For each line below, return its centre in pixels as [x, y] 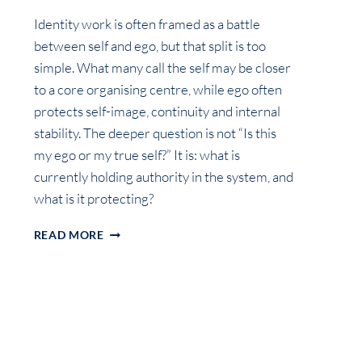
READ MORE [69, 236]
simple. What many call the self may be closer [162, 68]
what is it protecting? [93, 199]
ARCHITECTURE [148, 299]
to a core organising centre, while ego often [158, 90]
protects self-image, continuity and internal [157, 112]
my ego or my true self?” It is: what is [137, 155]
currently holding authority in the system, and [163, 177]
